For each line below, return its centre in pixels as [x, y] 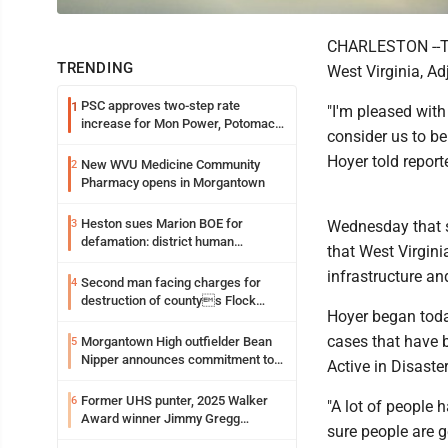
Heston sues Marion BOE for [162, 223]
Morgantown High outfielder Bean [176, 341]
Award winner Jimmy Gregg [160, 418]
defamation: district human [157, 241]
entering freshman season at [163, 436]
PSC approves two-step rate [160, 105]
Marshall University [136, 377]
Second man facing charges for [171, 282]
